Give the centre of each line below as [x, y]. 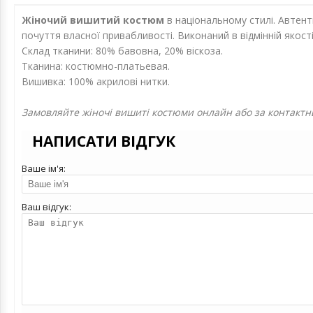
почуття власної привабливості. [100, 35]
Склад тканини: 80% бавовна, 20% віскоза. [122, 51]
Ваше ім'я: [44, 168]
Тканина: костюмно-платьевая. [96, 66]
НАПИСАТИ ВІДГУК [104, 141]
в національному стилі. [223, 20]
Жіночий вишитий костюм [94, 20]
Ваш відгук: [46, 207]
